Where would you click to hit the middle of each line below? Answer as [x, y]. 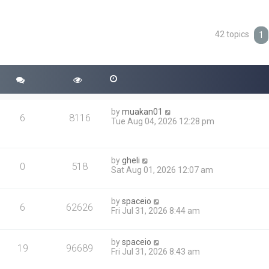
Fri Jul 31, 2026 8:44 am [156, 211]
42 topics [233, 35]
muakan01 [143, 112]
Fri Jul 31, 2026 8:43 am [156, 252]
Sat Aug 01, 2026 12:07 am [162, 170]
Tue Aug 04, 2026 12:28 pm [163, 121]
